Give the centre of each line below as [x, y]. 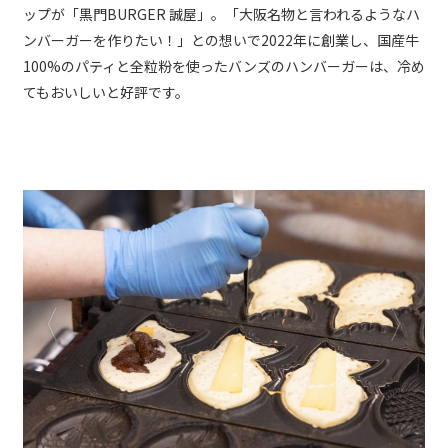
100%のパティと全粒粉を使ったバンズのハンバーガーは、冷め [224, 66]
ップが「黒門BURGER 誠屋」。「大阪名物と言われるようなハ [221, 14]
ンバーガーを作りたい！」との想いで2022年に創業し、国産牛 [221, 40]
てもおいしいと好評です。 [106, 92]
